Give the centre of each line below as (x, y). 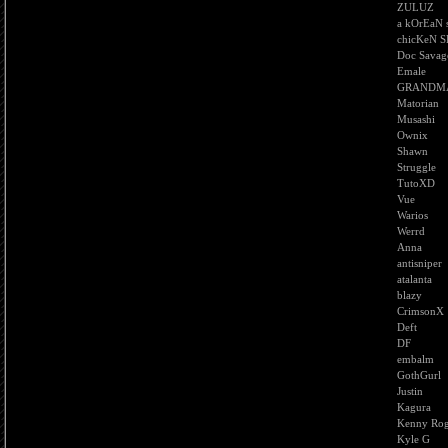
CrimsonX (420, 311)
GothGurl (419, 375)
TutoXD (416, 183)
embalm (415, 359)
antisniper (419, 263)
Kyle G (413, 439)
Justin (410, 391)
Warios (412, 215)
